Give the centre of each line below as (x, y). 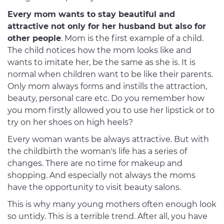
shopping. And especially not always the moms (101, 175)
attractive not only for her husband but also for (107, 26)
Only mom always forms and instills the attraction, (107, 86)
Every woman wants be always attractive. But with (108, 139)
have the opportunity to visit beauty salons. (94, 187)
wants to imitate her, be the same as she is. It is (101, 62)
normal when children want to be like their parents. (110, 74)
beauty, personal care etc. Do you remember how (106, 98)
